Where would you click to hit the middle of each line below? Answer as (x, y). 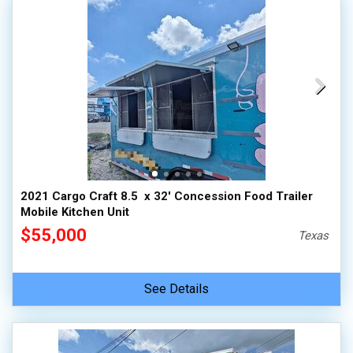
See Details (176, 289)
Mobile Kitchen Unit (75, 212)
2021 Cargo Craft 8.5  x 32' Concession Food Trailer (167, 196)
